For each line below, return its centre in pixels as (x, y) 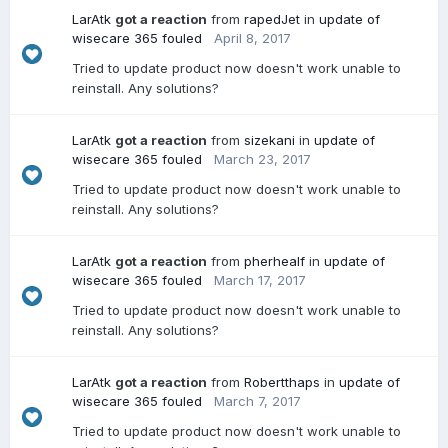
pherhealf (274, 261)
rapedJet (272, 19)
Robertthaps (282, 382)
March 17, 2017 (260, 280)
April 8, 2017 (252, 38)
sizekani (269, 140)
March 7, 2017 (257, 401)
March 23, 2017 (262, 159)
